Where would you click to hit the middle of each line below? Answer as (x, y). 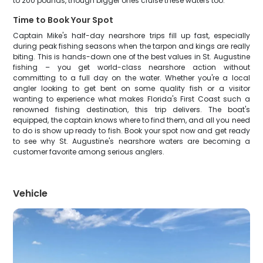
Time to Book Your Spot (63, 20)
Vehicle (31, 193)
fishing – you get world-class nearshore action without (131, 67)
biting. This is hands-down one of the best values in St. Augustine (131, 57)
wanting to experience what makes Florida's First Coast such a (131, 99)
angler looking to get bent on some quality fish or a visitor (131, 88)
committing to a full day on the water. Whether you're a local (131, 78)
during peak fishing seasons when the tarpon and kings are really (131, 46)
